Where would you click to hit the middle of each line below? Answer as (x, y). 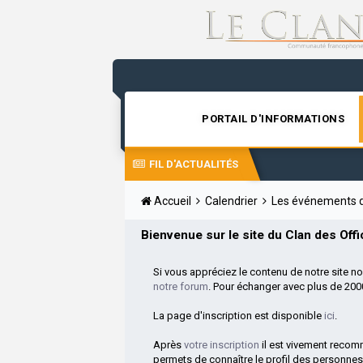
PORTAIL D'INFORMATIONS (273, 118)
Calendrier (233, 201)
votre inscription (222, 344)
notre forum (181, 286)
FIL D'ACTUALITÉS (194, 164)
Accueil (173, 201)
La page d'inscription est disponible (239, 315)
